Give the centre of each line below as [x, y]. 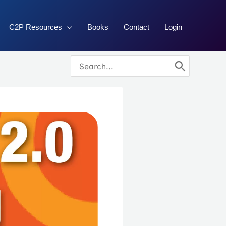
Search [84, 61]
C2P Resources [36, 27]
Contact [136, 27]
